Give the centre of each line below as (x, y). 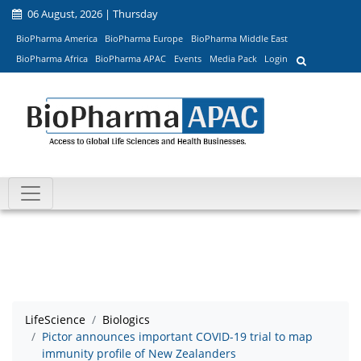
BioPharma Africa (52, 59)
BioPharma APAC (131, 59)
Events (187, 59)
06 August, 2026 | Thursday (91, 14)
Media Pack (233, 59)
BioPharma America (56, 38)
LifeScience (55, 320)
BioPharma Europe (144, 38)
